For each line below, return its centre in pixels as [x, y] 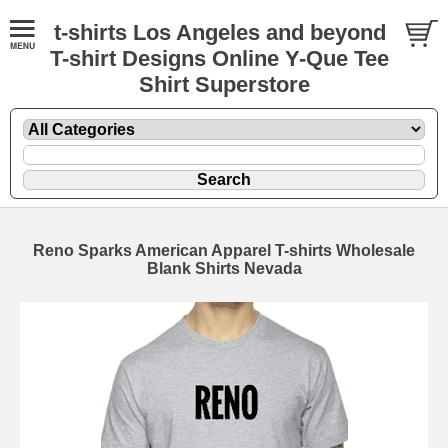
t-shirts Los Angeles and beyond [219, 32]
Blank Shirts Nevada [224, 268]
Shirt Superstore [224, 84]
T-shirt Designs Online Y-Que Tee [219, 58]
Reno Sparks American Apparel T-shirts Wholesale [224, 250]
